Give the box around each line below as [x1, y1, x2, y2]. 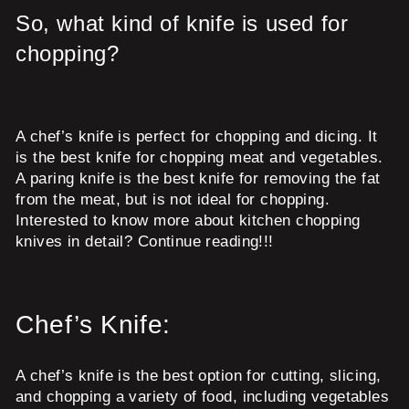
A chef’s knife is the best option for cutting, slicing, [16, 366, 382, 384]
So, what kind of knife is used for [16, 10, 349, 36]
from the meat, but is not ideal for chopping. [16, 190, 330, 208]
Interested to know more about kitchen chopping [16, 211, 361, 229]
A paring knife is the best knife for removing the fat [16, 169, 381, 187]
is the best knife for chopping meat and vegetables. [16, 148, 383, 166]
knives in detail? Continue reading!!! [16, 232, 274, 250]
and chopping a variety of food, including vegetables [16, 387, 390, 405]
